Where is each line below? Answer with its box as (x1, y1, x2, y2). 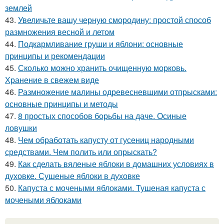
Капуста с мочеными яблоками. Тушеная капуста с (18, 182, 205, 194)
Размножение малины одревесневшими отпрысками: (18, 86, 217, 98)
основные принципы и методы (5, 98, 118, 110)
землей (5, 2, 32, 14)
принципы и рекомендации (5, 50, 105, 62)
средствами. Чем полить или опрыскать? (5, 146, 157, 158)
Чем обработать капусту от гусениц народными (18, 134, 194, 146)
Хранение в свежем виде (5, 74, 99, 86)
